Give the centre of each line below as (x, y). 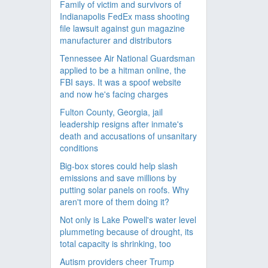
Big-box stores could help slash (118, 166)
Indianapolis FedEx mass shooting (124, 16)
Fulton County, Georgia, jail (111, 112)
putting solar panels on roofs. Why (124, 190)
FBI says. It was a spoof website (120, 82)
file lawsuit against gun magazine (122, 28)
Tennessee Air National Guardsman (127, 58)
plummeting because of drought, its (126, 232)
